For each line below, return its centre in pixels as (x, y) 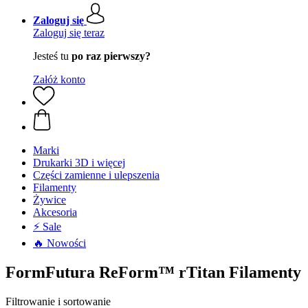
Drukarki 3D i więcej (79, 163)
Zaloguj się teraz (69, 33)
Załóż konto (59, 79)
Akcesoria (55, 212)
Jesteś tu (52, 56)
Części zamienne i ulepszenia (96, 175)
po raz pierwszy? (111, 56)
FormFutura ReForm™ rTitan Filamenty (153, 272)
